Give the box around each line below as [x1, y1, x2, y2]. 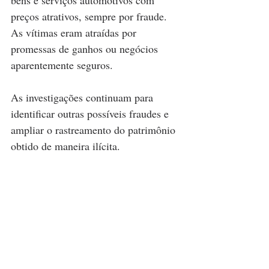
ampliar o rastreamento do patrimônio [11, 122, 178, 137]
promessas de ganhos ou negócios [11, 41, 161, 56]
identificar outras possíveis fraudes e [11, 106, 172, 121]
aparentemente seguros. [11, 57, 113, 72]
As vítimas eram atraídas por [11, 25, 139, 40]
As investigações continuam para [11, 89, 156, 104]
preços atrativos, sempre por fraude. [11, 8, 170, 23]
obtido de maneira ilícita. [11, 138, 124, 153]
